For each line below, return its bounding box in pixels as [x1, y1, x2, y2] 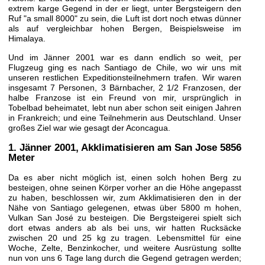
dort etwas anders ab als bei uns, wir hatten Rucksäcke [8, 222, 241, 232]
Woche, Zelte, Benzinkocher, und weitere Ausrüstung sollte [8, 243, 241, 253]
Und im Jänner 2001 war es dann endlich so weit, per [8, 52, 241, 62]
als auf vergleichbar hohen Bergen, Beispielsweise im [8, 24, 241, 34]
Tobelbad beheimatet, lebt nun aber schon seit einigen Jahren [8, 102, 241, 112]
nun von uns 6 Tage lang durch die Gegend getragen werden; [8, 253, 241, 263]
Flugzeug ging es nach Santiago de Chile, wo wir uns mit [8, 62, 241, 72]
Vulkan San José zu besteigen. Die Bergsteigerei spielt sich [8, 212, 241, 222]
